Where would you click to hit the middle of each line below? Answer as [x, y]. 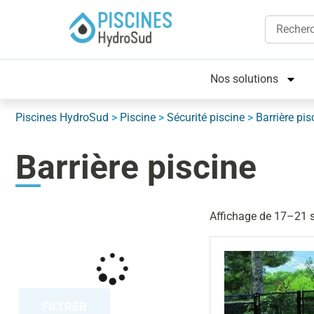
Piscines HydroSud [62, 117]
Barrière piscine [136, 167]
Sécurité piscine [206, 117]
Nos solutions [244, 79]
